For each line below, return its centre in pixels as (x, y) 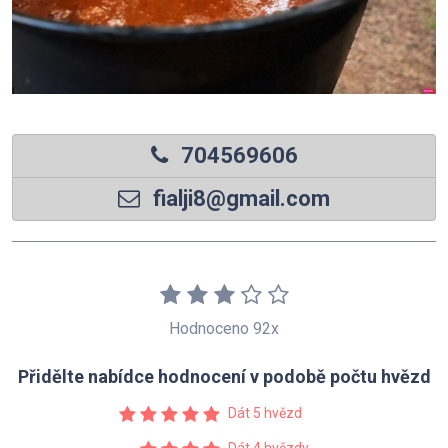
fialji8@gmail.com (239, 199)
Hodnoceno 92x (224, 329)
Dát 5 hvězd (265, 413)
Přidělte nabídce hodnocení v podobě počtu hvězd (224, 377)
